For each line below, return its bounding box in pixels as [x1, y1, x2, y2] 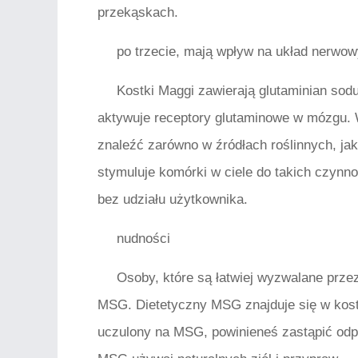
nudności [117, 231, 170, 246]
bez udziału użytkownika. [97, 192, 248, 207]
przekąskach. [97, 5, 178, 20]
